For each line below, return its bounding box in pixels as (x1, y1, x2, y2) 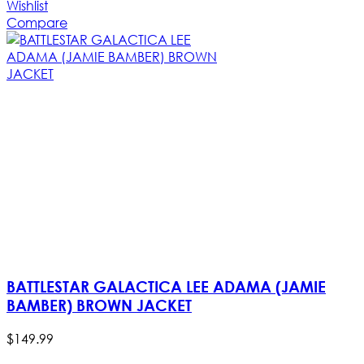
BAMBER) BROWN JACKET (6, 296, 192, 315)
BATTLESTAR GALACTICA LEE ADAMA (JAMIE (6, 277, 326, 297)
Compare (6, 13, 67, 31)
